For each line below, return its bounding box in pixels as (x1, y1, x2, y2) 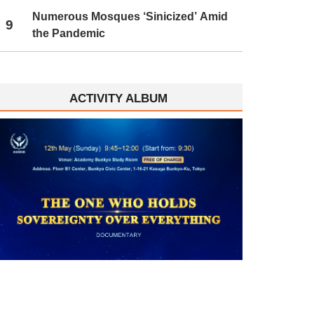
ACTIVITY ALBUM (69, 91, 168, 105)
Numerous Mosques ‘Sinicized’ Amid (32, 11, 228, 23)
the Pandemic (32, 27, 106, 40)
